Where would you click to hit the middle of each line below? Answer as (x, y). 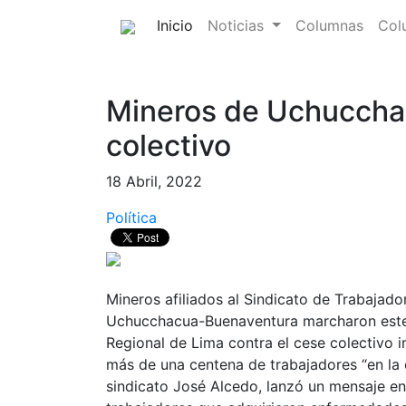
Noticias (238, 25)
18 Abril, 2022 (154, 181)
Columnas (329, 25)
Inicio (175, 25)
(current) (222, 24)
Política (131, 217)
